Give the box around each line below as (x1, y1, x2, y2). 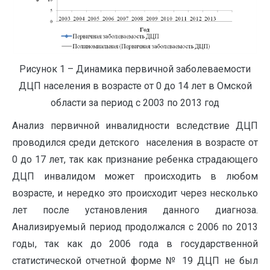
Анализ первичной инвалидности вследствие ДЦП (12, 119, 258, 131)
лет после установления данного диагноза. (12, 204, 258, 216)
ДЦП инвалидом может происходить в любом (12, 170, 258, 182)
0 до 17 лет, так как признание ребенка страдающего (12, 153, 258, 165)
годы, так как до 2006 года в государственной (12, 237, 258, 250)
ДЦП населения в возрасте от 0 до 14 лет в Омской (18, 80, 252, 92)
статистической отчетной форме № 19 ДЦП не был (12, 254, 258, 266)
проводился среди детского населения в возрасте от (12, 136, 258, 148)
